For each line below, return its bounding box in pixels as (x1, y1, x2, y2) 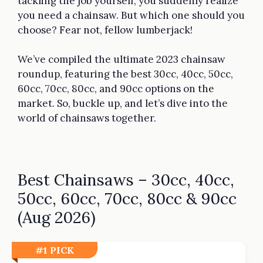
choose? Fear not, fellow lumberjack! (18, 23, 195, 36)
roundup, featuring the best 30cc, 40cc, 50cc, (18, 68, 233, 81)
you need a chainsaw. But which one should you (18, 8, 245, 22)
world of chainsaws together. (18, 112, 156, 125)
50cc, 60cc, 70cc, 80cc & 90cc (18, 188, 237, 209)
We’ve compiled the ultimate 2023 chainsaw (18, 53, 225, 66)
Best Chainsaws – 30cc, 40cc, (18, 170, 234, 190)
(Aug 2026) (18, 207, 96, 228)
